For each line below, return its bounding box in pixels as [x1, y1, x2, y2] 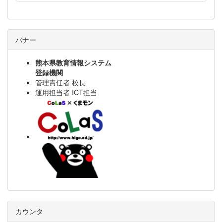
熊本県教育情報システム [35, 57, 111, 68]
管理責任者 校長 [35, 77, 88, 88]
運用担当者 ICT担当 [35, 87, 99, 98]
